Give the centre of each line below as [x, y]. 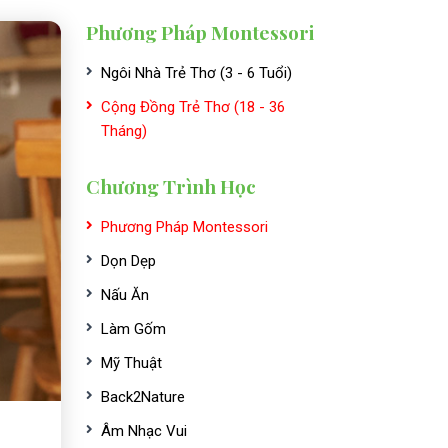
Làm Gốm [133, 329]
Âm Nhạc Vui [144, 431]
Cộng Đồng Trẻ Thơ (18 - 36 [193, 107]
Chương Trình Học [171, 186]
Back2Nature [143, 397]
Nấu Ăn [125, 295]
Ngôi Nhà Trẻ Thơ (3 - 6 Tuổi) [196, 73]
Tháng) [124, 131]
